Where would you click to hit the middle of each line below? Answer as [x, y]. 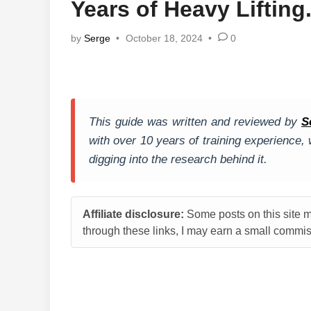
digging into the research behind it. [178, 159]
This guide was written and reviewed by [195, 122]
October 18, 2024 [164, 38]
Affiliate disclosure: [133, 214]
